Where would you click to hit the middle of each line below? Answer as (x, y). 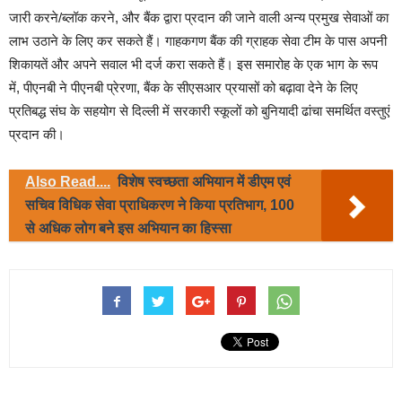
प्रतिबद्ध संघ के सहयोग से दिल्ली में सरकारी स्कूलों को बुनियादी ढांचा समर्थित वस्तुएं (200, 111)
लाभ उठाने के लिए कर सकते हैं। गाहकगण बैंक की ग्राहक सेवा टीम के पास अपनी (198, 41)
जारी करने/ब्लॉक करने (62, 18)
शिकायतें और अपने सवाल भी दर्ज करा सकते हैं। (123, 65)
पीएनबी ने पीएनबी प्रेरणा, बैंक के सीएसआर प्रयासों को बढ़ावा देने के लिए (191, 88)
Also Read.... (68, 182)
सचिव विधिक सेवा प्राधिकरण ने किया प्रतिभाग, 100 (160, 205)
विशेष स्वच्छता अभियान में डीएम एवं (204, 182)
